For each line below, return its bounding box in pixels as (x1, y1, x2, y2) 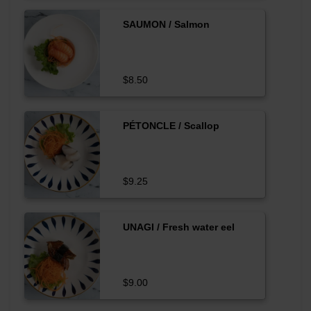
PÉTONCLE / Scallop (122, 119, 219, 131)
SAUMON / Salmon (122, 18, 210, 30)
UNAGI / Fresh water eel (122, 221, 235, 233)
